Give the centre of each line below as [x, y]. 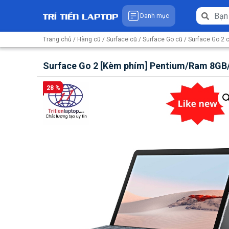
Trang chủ [57, 39]
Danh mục [155, 16]
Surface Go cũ [163, 39]
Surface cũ [122, 39]
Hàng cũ [89, 39]
